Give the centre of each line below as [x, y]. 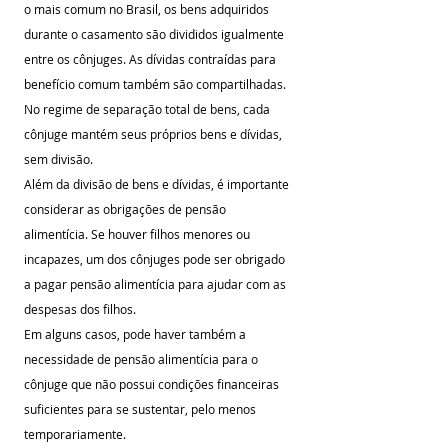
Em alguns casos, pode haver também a [136, 334]
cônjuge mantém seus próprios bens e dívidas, [154, 134]
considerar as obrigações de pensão [126, 209]
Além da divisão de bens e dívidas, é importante [158, 184]
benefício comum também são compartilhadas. [156, 84]
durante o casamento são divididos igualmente [155, 34]
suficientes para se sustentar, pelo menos [141, 409]
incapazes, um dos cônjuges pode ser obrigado [156, 259]
